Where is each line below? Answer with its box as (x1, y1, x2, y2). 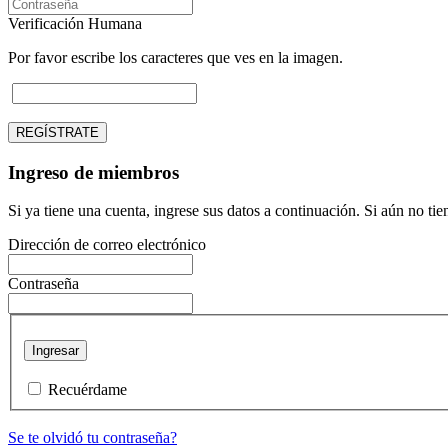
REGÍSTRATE (16, 124, 99, 140)
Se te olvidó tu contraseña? (8, 429, 177, 446)
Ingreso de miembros (8, 161, 179, 183)
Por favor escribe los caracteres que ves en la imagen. (8, 48, 343, 66)
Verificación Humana (8, 14, 142, 32)
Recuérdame (48, 381, 127, 398)
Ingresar (32, 343, 79, 358)
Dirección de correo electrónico (8, 236, 206, 254)
